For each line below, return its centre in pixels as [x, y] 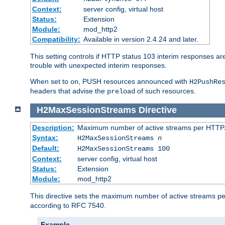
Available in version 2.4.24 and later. [141, 39]
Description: [53, 127]
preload [121, 91]
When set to [50, 81]
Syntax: [45, 137]
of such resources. [165, 91]
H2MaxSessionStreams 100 [123, 148]
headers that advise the [69, 91]
